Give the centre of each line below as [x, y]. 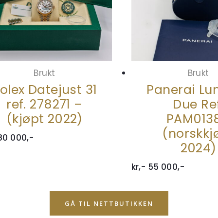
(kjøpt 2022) [44, 119]
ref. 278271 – [45, 104]
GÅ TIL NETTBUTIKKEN [109, 204]
